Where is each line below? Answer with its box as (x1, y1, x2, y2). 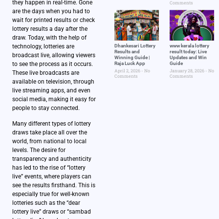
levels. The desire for (12, 147, 66, 154)
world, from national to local (12, 138, 87, 145)
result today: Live (170, 49, 207, 55)
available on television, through (12, 78, 94, 85)
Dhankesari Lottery (114, 43, 155, 49)
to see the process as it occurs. (12, 60, 93, 67)
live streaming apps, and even (12, 87, 90, 94)
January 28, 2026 (170, 68, 205, 74)
